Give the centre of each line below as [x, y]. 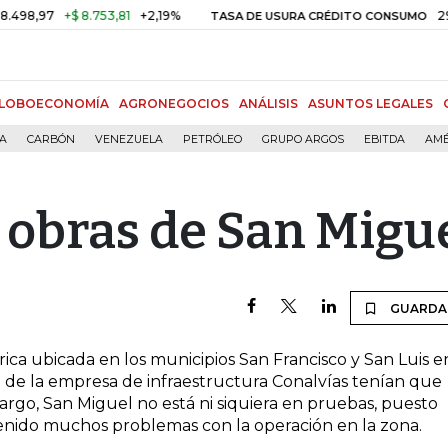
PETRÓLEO [212, 139]
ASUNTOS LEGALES [370, 103]
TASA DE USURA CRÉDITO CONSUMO [286, 16]
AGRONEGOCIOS [174, 103]
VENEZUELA [129, 139]
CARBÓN [51, 139]
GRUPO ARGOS [303, 139]
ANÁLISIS [268, 103]
